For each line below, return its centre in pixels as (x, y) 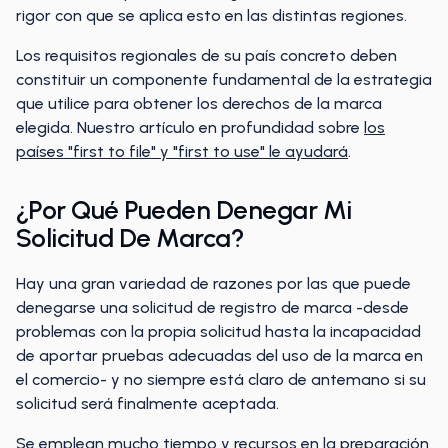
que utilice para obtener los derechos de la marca (199, 103)
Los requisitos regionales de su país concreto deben (206, 55)
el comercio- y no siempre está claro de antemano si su (221, 379)
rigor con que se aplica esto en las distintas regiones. (211, 15)
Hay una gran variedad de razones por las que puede (213, 283)
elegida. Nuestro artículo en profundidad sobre (190, 127)
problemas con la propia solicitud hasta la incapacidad (218, 331)
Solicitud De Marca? (130, 238)
